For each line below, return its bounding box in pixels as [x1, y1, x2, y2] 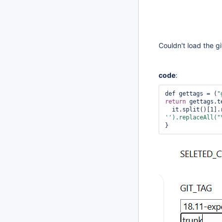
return [165, 98, 186, 105]
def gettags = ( [165, 90, 217, 97]
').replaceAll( [168, 114, 217, 121]
